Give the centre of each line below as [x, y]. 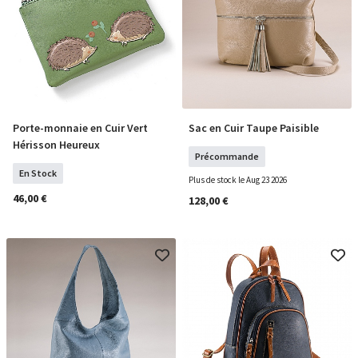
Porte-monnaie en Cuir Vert [80, 128]
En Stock [38, 173]
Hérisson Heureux [56, 145]
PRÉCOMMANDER [267, 131]
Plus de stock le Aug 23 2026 [238, 180]
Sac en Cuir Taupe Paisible [254, 128]
